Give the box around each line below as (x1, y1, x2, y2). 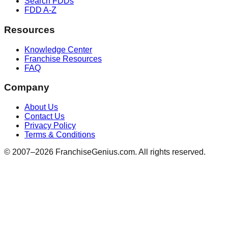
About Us (24, 103, 58, 112)
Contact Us (24, 112, 65, 121)
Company (4, 82, 49, 93)
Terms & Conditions (24, 130, 95, 139)
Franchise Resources (24, 54, 102, 63)
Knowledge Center (24, 45, 92, 54)
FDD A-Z (24, 6, 56, 15)
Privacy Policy (24, 121, 76, 130)
